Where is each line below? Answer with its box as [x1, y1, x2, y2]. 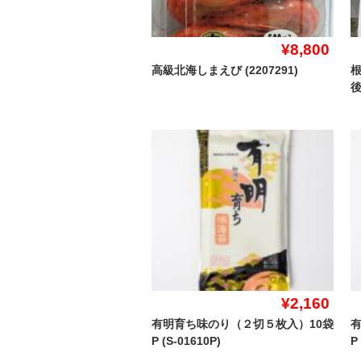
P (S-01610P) [151, 334, 221, 348]
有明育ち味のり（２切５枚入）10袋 [151, 317, 334, 331]
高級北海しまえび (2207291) [151, 64, 298, 77]
